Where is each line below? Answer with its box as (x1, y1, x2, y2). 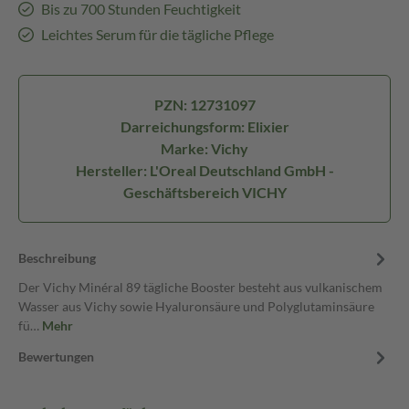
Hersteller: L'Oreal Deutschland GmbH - (75, 162, 334, 179)
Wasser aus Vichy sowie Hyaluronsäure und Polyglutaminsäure (18, 299, 374, 314)
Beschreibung (18, 250, 96, 266)
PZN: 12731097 (153, 96, 256, 113)
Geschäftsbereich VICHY (122, 184, 287, 201)
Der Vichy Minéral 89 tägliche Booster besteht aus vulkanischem (18, 279, 383, 295)
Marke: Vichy (161, 140, 248, 157)
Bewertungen (18, 349, 94, 364)
